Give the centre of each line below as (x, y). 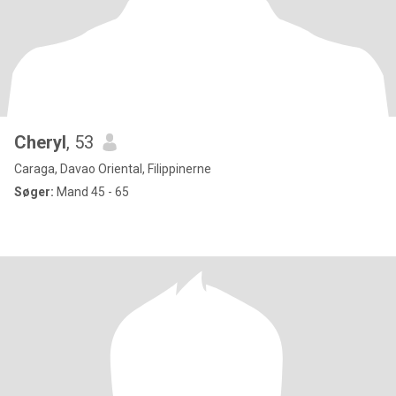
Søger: (34, 192)
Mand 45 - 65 (91, 192)
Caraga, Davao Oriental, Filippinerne (113, 169)
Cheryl (40, 142)
